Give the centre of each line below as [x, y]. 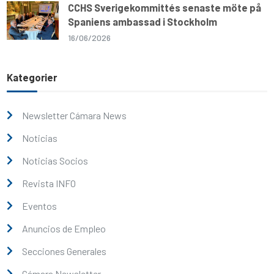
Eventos [40, 206]
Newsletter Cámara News [75, 115]
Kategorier [32, 77]
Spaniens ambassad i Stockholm [143, 21]
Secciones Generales [65, 251]
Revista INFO [49, 183]
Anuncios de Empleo [64, 228]
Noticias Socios [55, 160]
